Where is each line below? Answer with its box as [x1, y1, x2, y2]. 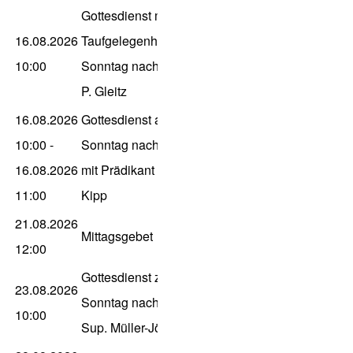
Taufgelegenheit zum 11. [81, 32, 218, 50]
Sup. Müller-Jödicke [81, 318, 191, 337]
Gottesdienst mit [81, 6, 171, 25]
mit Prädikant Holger [81, 161, 195, 180]
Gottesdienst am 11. [81, 110, 192, 129]
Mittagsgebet [81, 227, 153, 246]
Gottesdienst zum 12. [81, 268, 199, 287]
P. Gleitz [81, 82, 127, 101]
